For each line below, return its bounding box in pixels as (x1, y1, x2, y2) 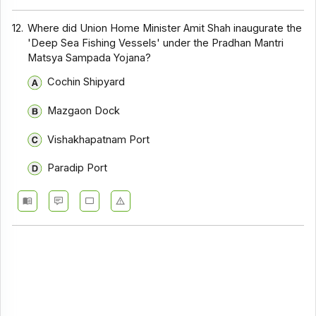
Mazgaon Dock (47, 104, 120, 117)
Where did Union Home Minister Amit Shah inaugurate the (28, 21, 303, 35)
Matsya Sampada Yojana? (28, 51, 152, 64)
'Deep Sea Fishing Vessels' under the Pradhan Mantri (28, 36, 284, 49)
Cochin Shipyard (47, 75, 125, 89)
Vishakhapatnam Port (47, 133, 150, 146)
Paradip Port (47, 162, 107, 175)
